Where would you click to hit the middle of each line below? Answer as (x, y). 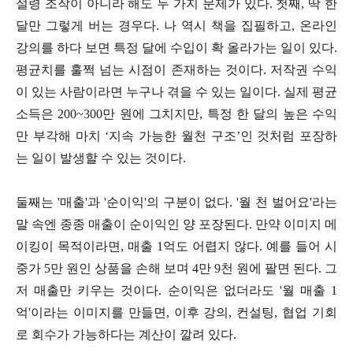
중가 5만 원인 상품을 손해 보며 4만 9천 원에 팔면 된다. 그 (176, 268)
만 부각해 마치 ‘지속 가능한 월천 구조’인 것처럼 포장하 (176, 136)
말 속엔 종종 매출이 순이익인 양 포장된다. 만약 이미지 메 (176, 224)
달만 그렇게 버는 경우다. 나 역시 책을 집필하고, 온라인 (176, 25)
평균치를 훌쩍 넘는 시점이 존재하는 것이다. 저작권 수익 (176, 69)
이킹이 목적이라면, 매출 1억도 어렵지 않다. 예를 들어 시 (176, 246)
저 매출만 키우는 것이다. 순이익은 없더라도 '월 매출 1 (176, 290)
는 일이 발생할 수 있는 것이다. (101, 158)
